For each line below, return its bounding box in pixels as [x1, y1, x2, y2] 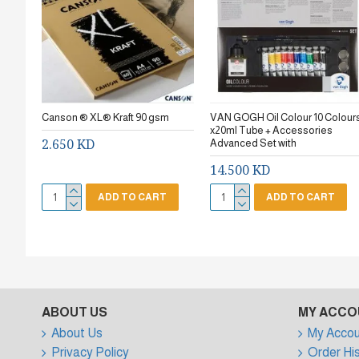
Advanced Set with [210, 137, 296, 149]
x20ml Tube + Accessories [210, 124, 333, 136]
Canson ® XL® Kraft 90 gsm [42, 111, 169, 123]
